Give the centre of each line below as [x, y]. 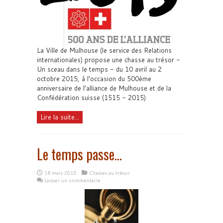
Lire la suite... [60, 117]
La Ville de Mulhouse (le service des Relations [104, 50]
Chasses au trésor [110, 172]
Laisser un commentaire [72, 180]
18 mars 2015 [60, 172]
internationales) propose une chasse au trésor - [109, 59]
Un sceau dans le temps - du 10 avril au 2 [99, 69]
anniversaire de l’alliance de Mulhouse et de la [104, 88]
